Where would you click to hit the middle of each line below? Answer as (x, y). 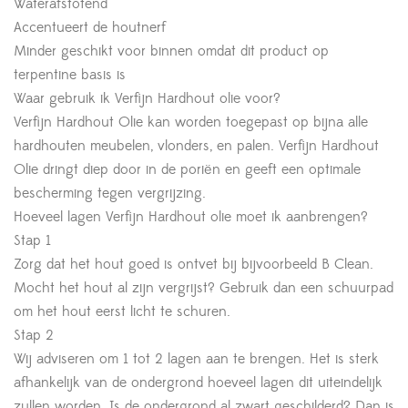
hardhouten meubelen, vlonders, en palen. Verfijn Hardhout (196, 146)
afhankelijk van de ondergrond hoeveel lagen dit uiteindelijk (198, 383)
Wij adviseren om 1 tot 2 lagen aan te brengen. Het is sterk (196, 359)
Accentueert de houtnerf (90, 28)
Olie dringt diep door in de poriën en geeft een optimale (187, 170)
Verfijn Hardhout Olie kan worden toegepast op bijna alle (191, 122)
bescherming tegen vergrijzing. (110, 194)
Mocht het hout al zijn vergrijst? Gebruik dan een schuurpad (204, 288)
